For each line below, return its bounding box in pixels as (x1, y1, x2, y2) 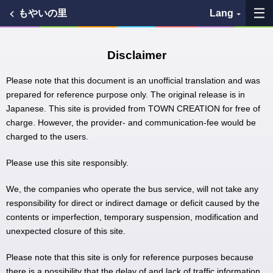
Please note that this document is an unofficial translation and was (6, 76, 260, 85)
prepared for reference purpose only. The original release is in (6, 90, 245, 99)
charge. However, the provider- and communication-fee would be (6, 118, 256, 127)
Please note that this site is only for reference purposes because (6, 252, 253, 262)
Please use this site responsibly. (6, 158, 129, 168)
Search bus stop (151, 136, 212, 146)
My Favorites (151, 44, 200, 54)
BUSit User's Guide (151, 229, 222, 238)
